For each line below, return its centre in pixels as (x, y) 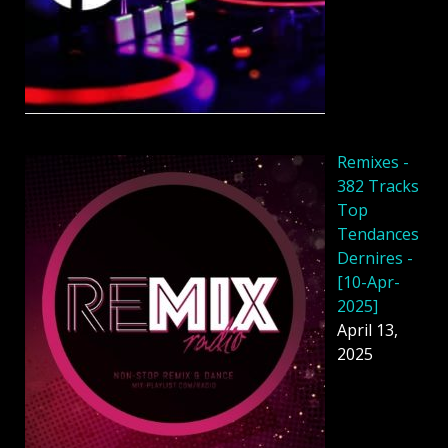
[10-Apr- (368, 282)
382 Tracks (378, 186)
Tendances (378, 234)
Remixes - (373, 162)
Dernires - (375, 258)
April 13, (367, 330)
